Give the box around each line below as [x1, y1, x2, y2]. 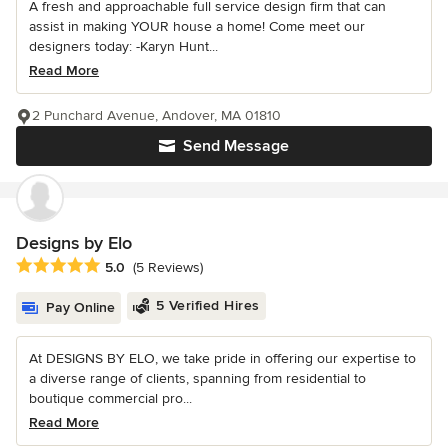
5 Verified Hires [155, 297, 260, 315]
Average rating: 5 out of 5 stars [15, 256, 229, 277]
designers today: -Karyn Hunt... [29, 37, 218, 55]
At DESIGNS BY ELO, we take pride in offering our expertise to [29, 350, 416, 368]
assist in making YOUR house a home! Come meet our [29, 17, 365, 35]
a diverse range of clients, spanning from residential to [29, 370, 366, 388]
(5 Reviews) [133, 259, 203, 277]
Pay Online [46, 299, 115, 317]
